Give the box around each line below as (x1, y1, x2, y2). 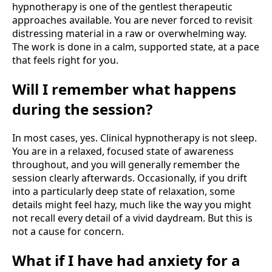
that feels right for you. (12, 53, 118, 67)
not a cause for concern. (12, 224, 124, 238)
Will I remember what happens (12, 78, 236, 99)
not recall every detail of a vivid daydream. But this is (12, 211, 253, 225)
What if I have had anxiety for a (12, 250, 240, 270)
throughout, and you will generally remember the (12, 157, 240, 171)
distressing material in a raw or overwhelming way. (12, 27, 246, 41)
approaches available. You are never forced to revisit (12, 13, 253, 27)
